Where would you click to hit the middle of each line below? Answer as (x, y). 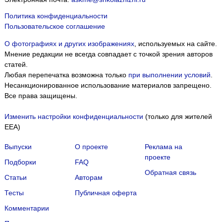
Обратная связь (171, 173)
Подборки (20, 162)
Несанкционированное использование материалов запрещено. (108, 85)
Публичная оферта (106, 193)
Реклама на (164, 147)
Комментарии (27, 208)
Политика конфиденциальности (56, 16)
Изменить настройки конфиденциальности (74, 117)
